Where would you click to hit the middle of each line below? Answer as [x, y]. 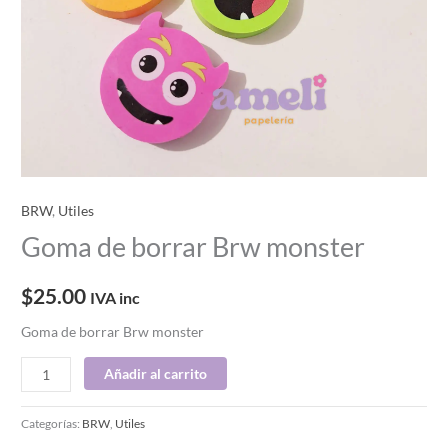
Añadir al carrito [156, 374]
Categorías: [52, 424]
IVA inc [115, 297]
